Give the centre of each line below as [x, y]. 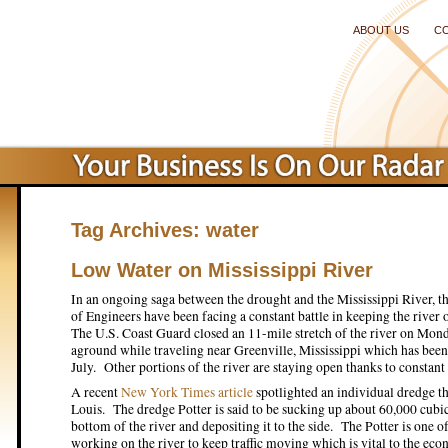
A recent [96, 392]
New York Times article [187, 392]
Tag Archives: [138, 230]
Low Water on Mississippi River [222, 270]
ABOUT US [381, 30]
